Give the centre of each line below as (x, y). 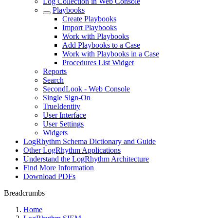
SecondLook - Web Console (86, 89)
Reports (55, 71)
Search (53, 80)
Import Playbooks (90, 27)
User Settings (63, 124)
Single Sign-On (67, 98)
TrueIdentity (62, 106)
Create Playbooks (89, 19)
